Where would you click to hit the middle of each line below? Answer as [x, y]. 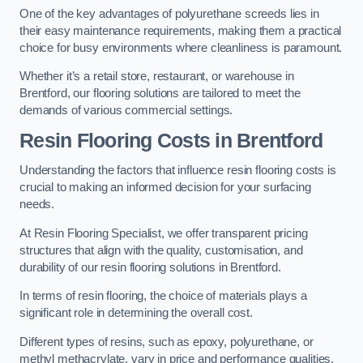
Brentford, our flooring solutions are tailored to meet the [160, 94]
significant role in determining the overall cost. [136, 313]
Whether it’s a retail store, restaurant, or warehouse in [157, 77]
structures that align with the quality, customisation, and [161, 250]
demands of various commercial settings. [126, 111]
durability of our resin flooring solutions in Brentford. [150, 267]
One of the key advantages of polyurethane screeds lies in [169, 13]
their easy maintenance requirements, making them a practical [181, 30]
